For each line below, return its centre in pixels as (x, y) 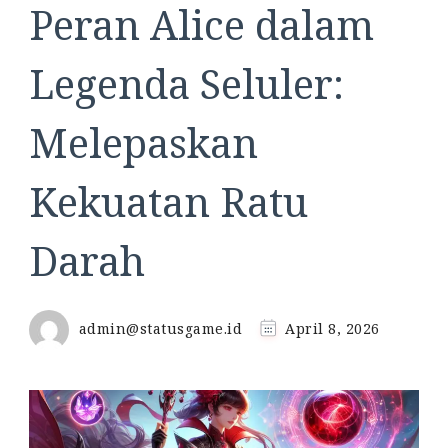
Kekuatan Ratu (168, 201)
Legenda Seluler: (186, 83)
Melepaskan (143, 142)
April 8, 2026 (332, 328)
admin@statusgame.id (160, 328)
